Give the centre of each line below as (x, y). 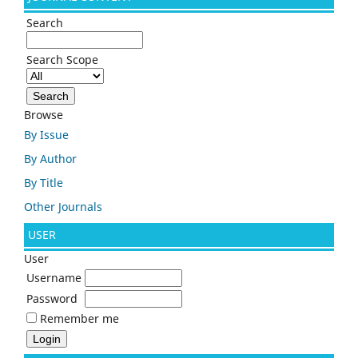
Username (54, 277)
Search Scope (62, 60)
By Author (50, 158)
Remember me (80, 318)
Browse (44, 115)
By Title (44, 182)
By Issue (46, 135)
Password (52, 298)
